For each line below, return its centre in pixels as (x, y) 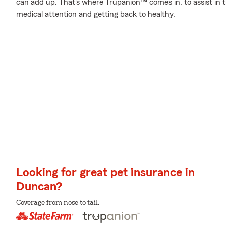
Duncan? (39, 187)
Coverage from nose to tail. (58, 203)
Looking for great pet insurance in (105, 173)
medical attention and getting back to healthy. (96, 14)
